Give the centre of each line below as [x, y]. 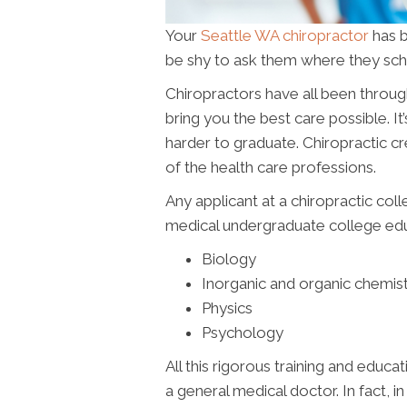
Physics [227, 308]
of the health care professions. [271, 167]
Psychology [243, 332]
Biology [229, 258]
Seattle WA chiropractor [285, 35]
